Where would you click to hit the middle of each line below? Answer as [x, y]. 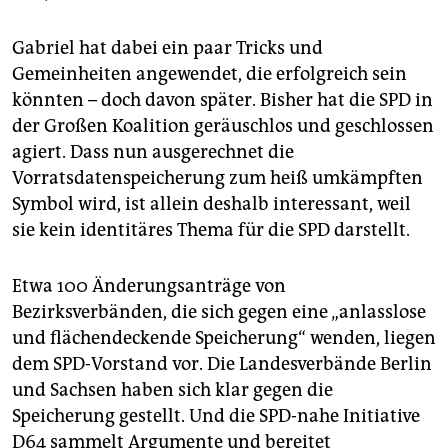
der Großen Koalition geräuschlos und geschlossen [223, 126]
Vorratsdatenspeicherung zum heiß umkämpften [217, 178]
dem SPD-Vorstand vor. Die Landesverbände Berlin [222, 364]
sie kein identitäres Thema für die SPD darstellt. [211, 230]
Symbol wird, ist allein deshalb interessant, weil [211, 204]
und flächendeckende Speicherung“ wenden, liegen [224, 338]
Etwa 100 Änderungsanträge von [149, 286]
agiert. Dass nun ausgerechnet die [153, 152]
